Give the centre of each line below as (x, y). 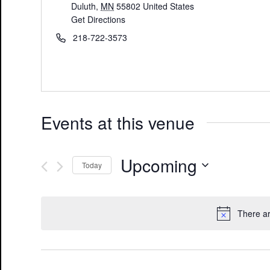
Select (133, 185)
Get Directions (99, 19)
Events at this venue (118, 122)
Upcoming (159, 165)
